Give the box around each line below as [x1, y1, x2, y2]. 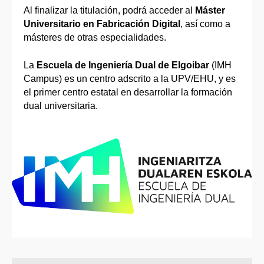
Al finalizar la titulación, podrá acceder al [24, 5, 195, 16]
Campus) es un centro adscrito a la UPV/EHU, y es [24, 74, 236, 84]
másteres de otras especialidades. [24, 32, 166, 43]
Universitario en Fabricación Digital [24, 19, 180, 29]
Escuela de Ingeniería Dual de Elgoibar [37, 60, 209, 71]
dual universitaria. [24, 101, 98, 111]
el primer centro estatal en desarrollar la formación [24, 87, 232, 98]
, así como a [180, 19, 230, 29]
